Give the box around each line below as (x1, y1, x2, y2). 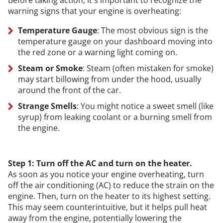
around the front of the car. (17, 84, 121, 96)
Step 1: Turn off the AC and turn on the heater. (7, 157, 192, 169)
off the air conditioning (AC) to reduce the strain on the (7, 179, 214, 191)
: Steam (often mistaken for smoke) (82, 62, 214, 74)
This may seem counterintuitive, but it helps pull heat (7, 201, 207, 213)
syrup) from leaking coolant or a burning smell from (17, 111, 212, 122)
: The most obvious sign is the (97, 24, 208, 36)
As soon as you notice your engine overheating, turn (7, 168, 204, 180)
